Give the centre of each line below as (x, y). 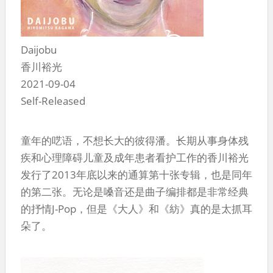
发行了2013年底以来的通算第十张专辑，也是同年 (136, 174)
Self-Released (53, 101)
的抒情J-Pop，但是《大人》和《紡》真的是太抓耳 (136, 208)
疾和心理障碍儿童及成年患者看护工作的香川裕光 (135, 157)
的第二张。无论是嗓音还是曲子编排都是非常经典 (135, 191)
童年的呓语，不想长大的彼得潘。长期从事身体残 (135, 140)
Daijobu (39, 49)
